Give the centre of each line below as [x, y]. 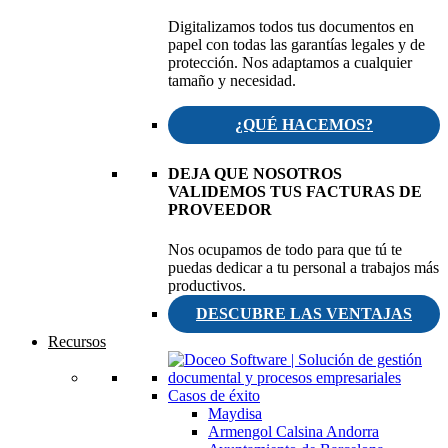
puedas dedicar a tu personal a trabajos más [303, 267]
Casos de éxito [214, 395]
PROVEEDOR [220, 210]
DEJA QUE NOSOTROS [255, 174]
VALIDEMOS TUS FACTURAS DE [295, 192]
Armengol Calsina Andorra [293, 431]
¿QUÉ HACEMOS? [304, 125]
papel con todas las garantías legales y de [296, 45]
